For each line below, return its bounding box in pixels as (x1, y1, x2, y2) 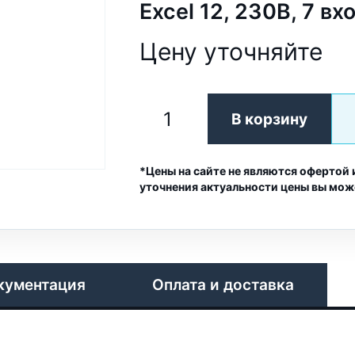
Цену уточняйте (139, 37, 323, 66)
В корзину (231, 109, 307, 128)
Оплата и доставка (152, 275, 294, 294)
